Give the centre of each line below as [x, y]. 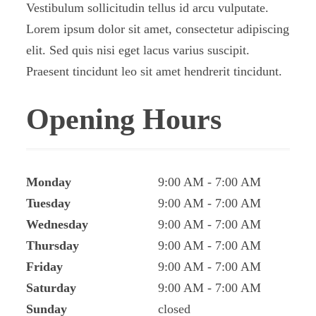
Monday [49, 182]
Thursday [53, 245]
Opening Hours [124, 119]
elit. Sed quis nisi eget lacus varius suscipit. [138, 50]
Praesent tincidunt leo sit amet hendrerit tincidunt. [154, 71]
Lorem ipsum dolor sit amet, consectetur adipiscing [158, 29]
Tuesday [49, 203]
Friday [45, 266]
